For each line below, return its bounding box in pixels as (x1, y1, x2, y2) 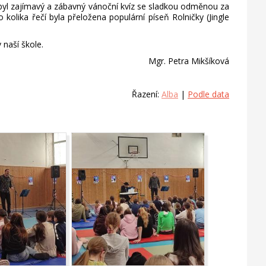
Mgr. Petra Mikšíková (148, 55, 229, 66)
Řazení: (132, 88, 161, 100)
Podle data (188, 88, 229, 100)
